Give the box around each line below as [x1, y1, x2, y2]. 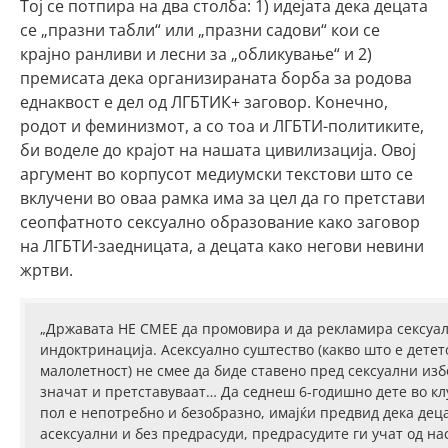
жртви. [20, 259, 73, 281]
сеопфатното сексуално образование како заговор [20, 211, 420, 233]
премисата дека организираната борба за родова [20, 67, 412, 89]
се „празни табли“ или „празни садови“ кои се [20, 19, 380, 41]
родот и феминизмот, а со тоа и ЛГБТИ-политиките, [20, 115, 424, 137]
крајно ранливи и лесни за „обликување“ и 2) [20, 43, 372, 65]
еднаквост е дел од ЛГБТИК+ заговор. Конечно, [20, 91, 388, 113]
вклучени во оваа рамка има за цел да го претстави [20, 187, 425, 209]
